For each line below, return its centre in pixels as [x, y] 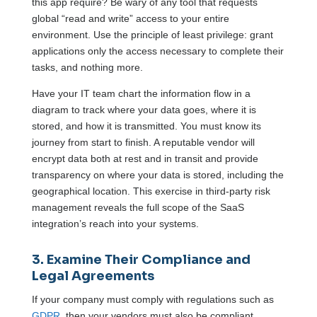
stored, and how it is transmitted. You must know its [146, 126]
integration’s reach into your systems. [116, 223]
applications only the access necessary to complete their [157, 51]
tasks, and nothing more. [87, 67]
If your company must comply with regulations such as [152, 299]
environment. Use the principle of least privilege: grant [152, 34]
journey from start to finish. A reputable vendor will [143, 142]
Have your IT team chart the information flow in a [141, 93]
